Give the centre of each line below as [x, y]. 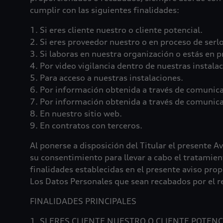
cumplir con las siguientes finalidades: [105, 10]
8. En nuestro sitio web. [76, 113]
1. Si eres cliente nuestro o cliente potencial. [116, 30]
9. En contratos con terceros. [86, 125]
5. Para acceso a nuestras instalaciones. [107, 78]
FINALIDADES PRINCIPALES [83, 201]
